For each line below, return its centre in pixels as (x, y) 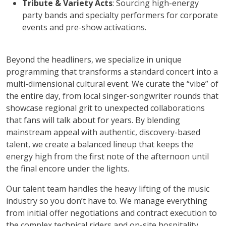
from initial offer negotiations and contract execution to (111, 213)
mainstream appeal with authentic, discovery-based (103, 132)
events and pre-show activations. (84, 27)
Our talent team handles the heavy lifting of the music (108, 188)
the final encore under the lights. (68, 168)
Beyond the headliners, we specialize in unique (94, 59)
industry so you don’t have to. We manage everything (107, 201)
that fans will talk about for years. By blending (93, 120)
